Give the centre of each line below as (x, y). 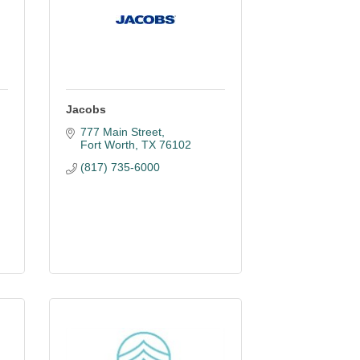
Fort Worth (107, 145)
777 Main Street (121, 132)
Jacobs (86, 109)
